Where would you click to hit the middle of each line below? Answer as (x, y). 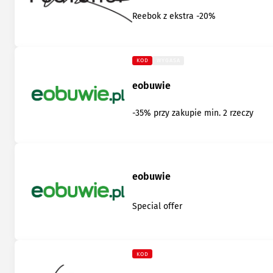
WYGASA (168, 61)
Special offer (158, 207)
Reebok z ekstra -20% (174, 16)
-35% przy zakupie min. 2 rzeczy (193, 113)
